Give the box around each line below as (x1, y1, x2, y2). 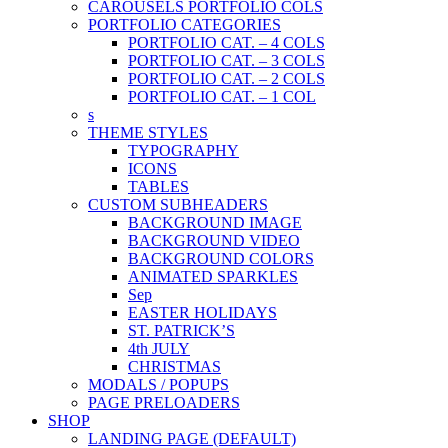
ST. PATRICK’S (128, 322, 235, 340)
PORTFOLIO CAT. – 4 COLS (128, 34, 325, 52)
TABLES (128, 178, 189, 196)
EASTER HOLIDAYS (128, 304, 277, 322)
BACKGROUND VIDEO (128, 232, 300, 250)
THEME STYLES (88, 124, 208, 142)
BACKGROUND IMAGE (128, 214, 302, 232)
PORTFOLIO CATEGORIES (88, 16, 281, 34)
